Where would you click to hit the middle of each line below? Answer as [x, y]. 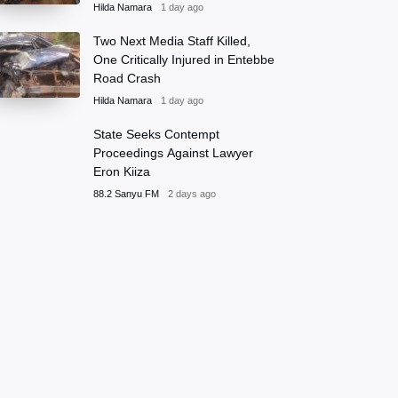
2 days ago [192, 193]
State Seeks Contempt [156, 134]
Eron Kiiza [122, 171]
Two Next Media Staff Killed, [172, 40]
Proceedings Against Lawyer [173, 152]
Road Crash [127, 78]
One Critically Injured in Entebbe [184, 59]
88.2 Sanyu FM [126, 193]
